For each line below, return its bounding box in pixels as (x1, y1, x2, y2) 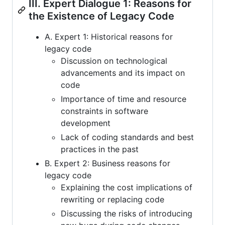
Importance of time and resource (61, 93, 186, 104)
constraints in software (61, 105, 148, 116)
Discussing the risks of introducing (61, 208, 192, 218)
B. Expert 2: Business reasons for (45, 158, 170, 168)
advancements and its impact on (61, 67, 185, 78)
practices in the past (61, 144, 139, 154)
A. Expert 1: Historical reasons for (45, 31, 173, 42)
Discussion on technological (61, 55, 167, 66)
